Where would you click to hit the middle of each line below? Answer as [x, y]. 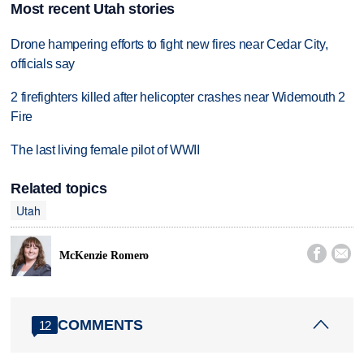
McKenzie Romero [104, 255]
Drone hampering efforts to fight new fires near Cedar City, [169, 45]
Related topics [59, 189]
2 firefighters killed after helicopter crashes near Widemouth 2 [178, 97]
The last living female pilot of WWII [105, 149]
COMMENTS [101, 325]
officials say [43, 64]
